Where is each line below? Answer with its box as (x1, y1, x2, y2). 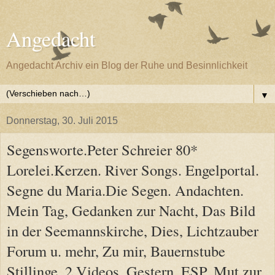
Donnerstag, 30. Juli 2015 (6, 115, 118, 126)
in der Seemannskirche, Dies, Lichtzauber (7, 220, 258, 241)
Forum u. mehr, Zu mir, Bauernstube (7, 241, 225, 261)
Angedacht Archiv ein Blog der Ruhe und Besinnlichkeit (6, 60, 247, 71)
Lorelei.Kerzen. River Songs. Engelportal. (7, 160, 259, 180)
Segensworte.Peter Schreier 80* (7, 139, 198, 160)
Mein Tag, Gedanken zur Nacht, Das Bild (7, 200, 255, 220)
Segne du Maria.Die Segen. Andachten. (7, 180, 244, 200)
